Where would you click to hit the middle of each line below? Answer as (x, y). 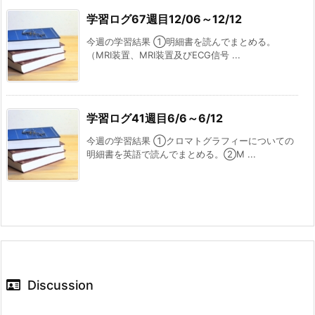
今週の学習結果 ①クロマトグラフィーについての (190, 141)
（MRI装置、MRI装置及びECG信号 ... (163, 55)
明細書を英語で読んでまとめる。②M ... (171, 154)
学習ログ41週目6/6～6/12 (155, 118)
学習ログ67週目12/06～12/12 (164, 19)
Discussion (60, 285)
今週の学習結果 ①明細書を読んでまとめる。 (181, 42)
